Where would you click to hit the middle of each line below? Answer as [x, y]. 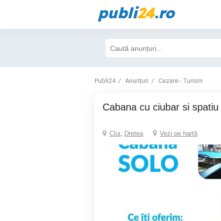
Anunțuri [137, 81]
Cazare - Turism [181, 81]
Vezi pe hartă [179, 133]
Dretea [134, 133]
